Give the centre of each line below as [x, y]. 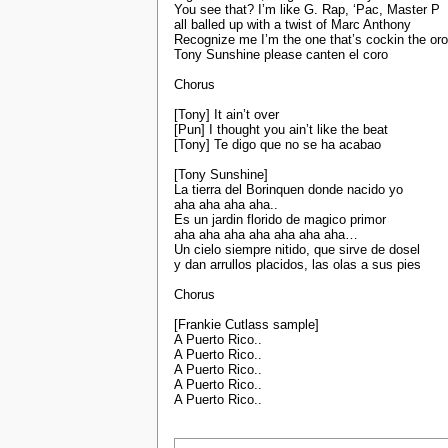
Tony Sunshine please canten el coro [281, 55]
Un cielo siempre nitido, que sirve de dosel [297, 250]
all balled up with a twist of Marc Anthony [292, 25]
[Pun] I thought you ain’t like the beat [281, 130]
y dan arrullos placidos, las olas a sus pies [297, 265]
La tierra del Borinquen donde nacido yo [288, 190]
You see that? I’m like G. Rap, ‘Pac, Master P [307, 10]
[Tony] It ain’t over [226, 115]
